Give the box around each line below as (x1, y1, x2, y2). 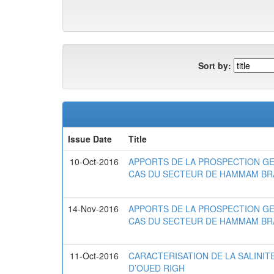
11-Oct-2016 (70, 250, 119, 262)
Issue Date (68, 133, 112, 145)
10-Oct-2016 (70, 155, 119, 168)
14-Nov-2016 (68, 202, 119, 215)
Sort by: (198, 59, 231, 72)
